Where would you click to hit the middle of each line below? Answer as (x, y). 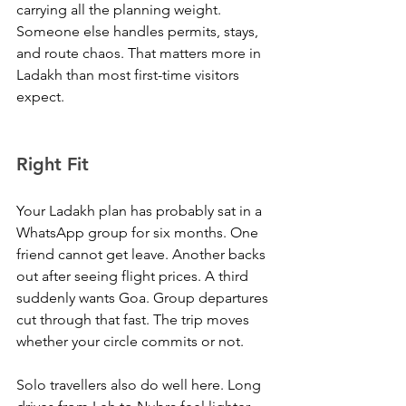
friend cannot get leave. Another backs (143, 255)
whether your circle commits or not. (130, 342)
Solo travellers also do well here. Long (140, 385)
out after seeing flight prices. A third (134, 276)
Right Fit (53, 164)
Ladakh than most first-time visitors (130, 75)
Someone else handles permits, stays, (139, 32)
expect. (40, 97)
